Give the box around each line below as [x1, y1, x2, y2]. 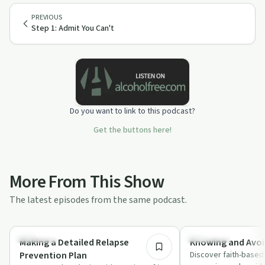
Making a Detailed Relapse [20, 235, 129, 249]
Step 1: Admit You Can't [31, 22, 114, 34]
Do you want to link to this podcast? [70, 105, 195, 117]
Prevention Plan [20, 248, 87, 262]
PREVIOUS [31, 12, 63, 22]
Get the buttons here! [93, 124, 172, 136]
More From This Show [9, 169, 164, 195]
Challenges [190, 231, 226, 242]
